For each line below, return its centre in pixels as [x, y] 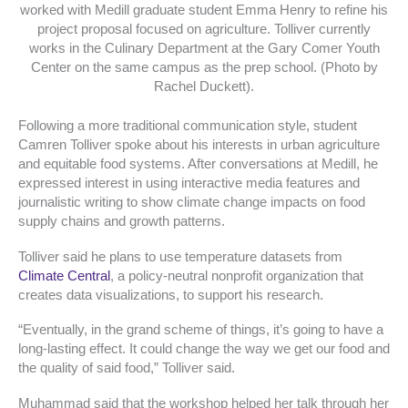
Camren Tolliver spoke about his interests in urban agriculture [199, 145]
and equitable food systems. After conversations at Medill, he [198, 164]
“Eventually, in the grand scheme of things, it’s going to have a [201, 330]
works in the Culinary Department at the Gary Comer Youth [204, 49]
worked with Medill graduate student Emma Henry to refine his [204, 10]
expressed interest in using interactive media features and [189, 184]
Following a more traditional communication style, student [188, 126]
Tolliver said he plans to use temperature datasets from [180, 256]
